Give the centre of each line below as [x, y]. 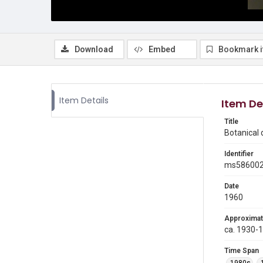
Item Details [84, 100]
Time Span [242, 251]
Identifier [239, 154]
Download [94, 49]
